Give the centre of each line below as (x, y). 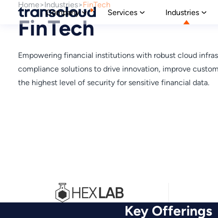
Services (122, 12)
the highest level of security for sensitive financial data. (114, 82)
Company (62, 12)
